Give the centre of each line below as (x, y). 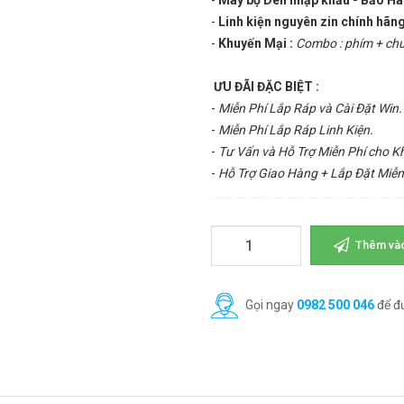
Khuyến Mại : (256, 43)
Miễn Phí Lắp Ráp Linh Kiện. (296, 130)
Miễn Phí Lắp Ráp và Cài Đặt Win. (310, 108)
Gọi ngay (270, 304)
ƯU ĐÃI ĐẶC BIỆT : (266, 87)
